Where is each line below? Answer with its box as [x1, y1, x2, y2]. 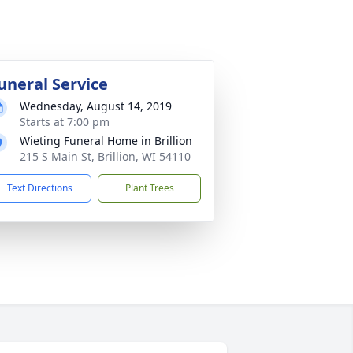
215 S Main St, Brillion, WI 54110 [20, 149, 191, 164]
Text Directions [7, 181, 72, 195]
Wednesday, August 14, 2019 [20, 98, 172, 113]
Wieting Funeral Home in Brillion [20, 133, 192, 148]
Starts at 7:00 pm [20, 114, 110, 129]
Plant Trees [124, 181, 174, 195]
